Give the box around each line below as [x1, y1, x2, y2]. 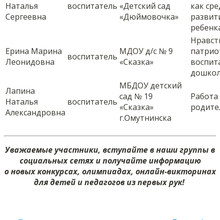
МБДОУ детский [119, 80, 182, 91]
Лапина [5, 85, 35, 97]
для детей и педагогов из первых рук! [33, 177, 187, 188]
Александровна [5, 107, 65, 118]
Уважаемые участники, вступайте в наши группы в [5, 144, 215, 156]
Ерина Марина [5, 46, 62, 57]
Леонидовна [5, 56, 55, 68]
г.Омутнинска [119, 112, 171, 124]
